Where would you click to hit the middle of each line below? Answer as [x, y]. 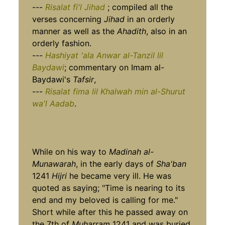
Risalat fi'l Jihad [75, 7]
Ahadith [132, 31]
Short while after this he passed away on [110, 212]
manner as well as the [75, 31]
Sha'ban [172, 163]
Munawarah [54, 163]
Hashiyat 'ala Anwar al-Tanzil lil [104, 55]
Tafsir [84, 79]
